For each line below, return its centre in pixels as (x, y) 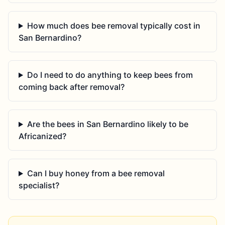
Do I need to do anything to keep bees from (110, 75)
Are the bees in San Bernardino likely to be (107, 124)
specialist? (39, 185)
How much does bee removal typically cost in (114, 26)
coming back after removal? (72, 87)
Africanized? (42, 136)
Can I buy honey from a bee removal (96, 173)
